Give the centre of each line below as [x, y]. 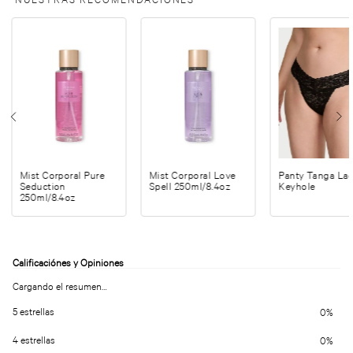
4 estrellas [34, 340]
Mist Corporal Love [193, 175]
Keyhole [297, 186]
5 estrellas [33, 312]
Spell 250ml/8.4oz [190, 186]
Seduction [43, 186]
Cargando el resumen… [59, 286]
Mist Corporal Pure [62, 175]
